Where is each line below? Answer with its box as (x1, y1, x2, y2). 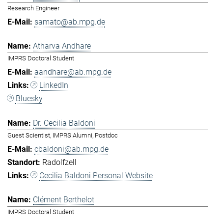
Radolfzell (42, 157, 77, 167)
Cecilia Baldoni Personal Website (39, 170, 153, 180)
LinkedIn (39, 81, 68, 90)
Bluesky (15, 94, 43, 104)
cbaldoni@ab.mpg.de (34, 144, 109, 154)
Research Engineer (7, 4, 59, 12)
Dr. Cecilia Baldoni (33, 118, 95, 128)
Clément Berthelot (33, 194, 94, 204)
